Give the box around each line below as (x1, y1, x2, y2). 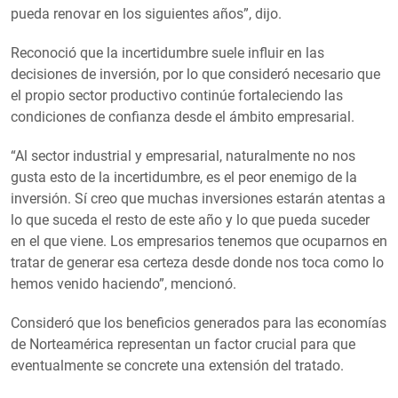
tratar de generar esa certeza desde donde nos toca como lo (11, 253, 384, 271)
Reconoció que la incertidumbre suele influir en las (11, 44, 324, 61)
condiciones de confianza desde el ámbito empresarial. (11, 107, 354, 125)
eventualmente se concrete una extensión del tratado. (11, 356, 344, 374)
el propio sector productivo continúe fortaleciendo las (11, 86, 343, 104)
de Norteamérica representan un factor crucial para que (11, 335, 355, 353)
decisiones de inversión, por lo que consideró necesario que (11, 65, 380, 83)
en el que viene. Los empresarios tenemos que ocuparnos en (11, 232, 387, 250)
